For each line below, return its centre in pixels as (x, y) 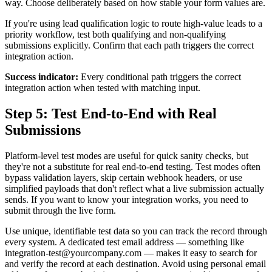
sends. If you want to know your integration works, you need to (127, 199)
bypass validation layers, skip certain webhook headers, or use (124, 177)
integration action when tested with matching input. (103, 88)
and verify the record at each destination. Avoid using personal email (135, 263)
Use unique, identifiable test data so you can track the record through (136, 231)
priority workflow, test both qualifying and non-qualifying (115, 35)
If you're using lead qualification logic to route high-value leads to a (134, 24)
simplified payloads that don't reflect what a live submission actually (134, 188)
